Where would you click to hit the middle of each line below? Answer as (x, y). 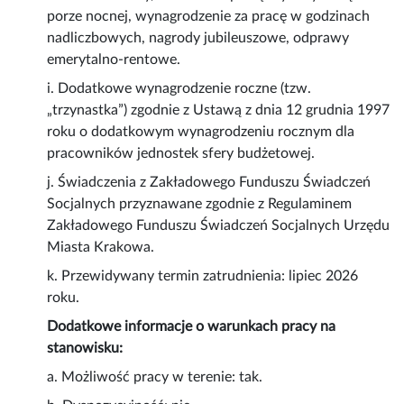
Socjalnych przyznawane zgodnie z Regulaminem (200, 204)
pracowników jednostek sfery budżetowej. (181, 154)
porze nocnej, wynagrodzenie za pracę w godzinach (209, 17)
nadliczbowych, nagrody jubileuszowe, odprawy (198, 38)
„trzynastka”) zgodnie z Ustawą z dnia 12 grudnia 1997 (219, 110)
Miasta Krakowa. (101, 248)
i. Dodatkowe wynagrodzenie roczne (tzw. (179, 89)
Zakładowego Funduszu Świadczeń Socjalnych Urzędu (219, 226)
